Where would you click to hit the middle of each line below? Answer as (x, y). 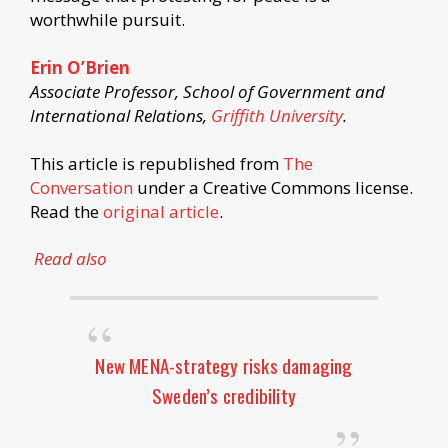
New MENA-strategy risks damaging (224, 364)
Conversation (81, 187)
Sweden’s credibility (224, 394)
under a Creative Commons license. (273, 187)
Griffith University (277, 115)
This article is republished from (156, 163)
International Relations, (120, 115)
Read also (71, 259)
